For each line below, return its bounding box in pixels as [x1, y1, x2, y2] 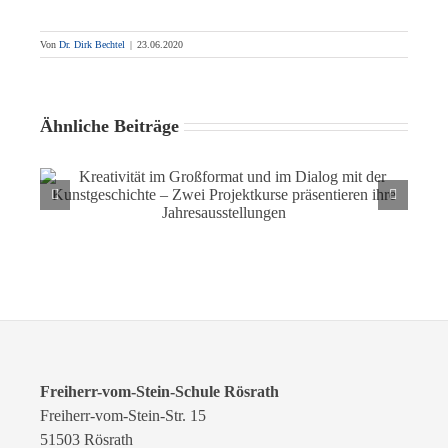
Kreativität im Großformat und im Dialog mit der [84, 171, 364, 187]
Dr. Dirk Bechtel [59, 38, 125, 50]
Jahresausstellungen [167, 209, 281, 225]
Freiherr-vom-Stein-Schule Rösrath [40, 382, 279, 400]
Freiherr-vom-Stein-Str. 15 [40, 406, 206, 424]
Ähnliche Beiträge [40, 115, 179, 136]
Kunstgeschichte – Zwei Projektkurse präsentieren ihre [70, 190, 378, 206]
